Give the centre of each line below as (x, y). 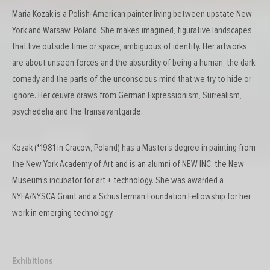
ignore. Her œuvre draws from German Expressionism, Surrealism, (127, 96)
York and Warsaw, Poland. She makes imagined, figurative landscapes (132, 30)
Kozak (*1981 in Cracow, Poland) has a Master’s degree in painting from (134, 148)
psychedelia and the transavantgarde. (77, 112)
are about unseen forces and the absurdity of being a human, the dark (133, 63)
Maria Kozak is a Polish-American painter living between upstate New (132, 14)
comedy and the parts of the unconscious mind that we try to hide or (132, 79)
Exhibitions (33, 261)
